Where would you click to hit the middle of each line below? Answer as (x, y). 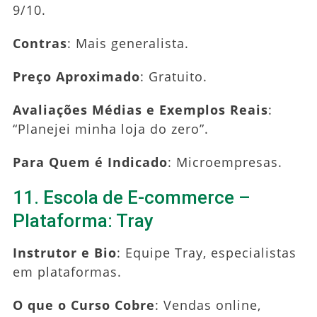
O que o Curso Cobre (83, 305)
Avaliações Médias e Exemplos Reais (140, 109)
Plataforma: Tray (83, 220)
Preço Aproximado (76, 76)
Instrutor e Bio (64, 252)
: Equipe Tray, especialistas (206, 252)
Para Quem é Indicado (90, 162)
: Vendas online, (208, 305)
